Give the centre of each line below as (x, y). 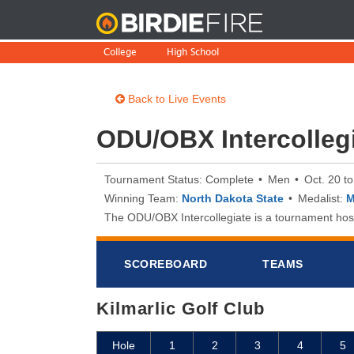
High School (193, 53)
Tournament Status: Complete (179, 179)
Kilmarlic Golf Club (181, 309)
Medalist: (322, 198)
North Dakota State (233, 198)
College (120, 53)
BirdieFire (320, 21)
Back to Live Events (175, 99)
